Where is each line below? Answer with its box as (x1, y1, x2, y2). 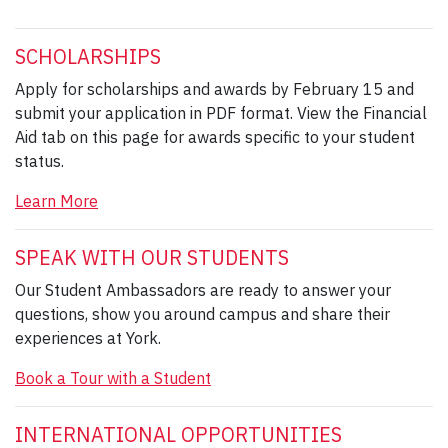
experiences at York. (15, 327, 161, 348)
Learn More (15, 190, 98, 211)
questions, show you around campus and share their (15, 303, 390, 324)
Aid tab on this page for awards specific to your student (15, 126, 415, 147)
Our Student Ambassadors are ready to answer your (15, 279, 391, 300)
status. (15, 150, 64, 171)
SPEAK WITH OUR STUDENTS (15, 243, 289, 271)
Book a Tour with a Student (15, 367, 211, 388)
